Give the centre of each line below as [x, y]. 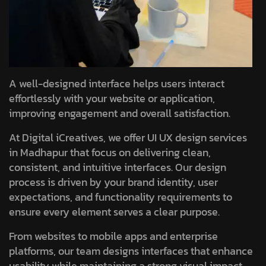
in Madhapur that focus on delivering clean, [110, 152]
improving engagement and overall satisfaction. [120, 113]
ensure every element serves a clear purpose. [114, 212]
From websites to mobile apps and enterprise [113, 236]
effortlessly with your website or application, [112, 98]
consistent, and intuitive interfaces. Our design [118, 167]
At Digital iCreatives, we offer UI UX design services [128, 137]
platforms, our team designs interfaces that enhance [131, 251]
